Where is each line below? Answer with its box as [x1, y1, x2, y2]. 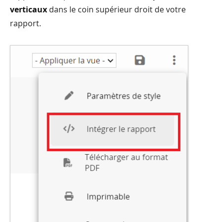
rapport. [10, 18, 41, 29]
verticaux [10, 4, 47, 15]
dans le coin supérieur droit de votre [47, 4, 186, 15]
